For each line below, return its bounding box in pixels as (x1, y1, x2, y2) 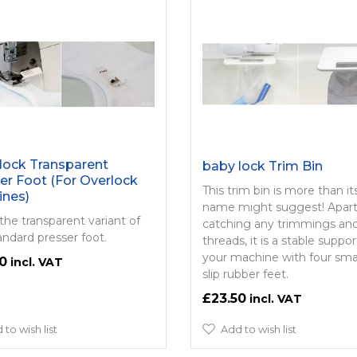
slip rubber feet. (202, 266, 288, 281)
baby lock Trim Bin (202, 158, 323, 174)
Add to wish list (220, 322, 296, 335)
